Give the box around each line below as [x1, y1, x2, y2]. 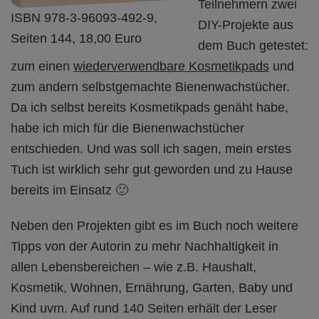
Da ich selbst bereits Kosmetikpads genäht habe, [11, 100, 288, 115]
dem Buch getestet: [198, 38, 308, 53]
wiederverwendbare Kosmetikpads [73, 58, 269, 73]
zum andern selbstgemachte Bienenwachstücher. [11, 79, 290, 94]
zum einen [11, 58, 73, 73]
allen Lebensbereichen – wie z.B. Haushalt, [11, 259, 256, 274]
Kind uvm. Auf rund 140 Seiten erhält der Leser [11, 300, 277, 315]
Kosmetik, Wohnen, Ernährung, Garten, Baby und [11, 280, 293, 295]
